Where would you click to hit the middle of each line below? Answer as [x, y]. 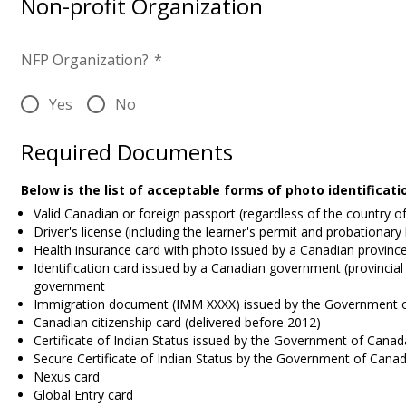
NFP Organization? [86, 59]
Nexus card [66, 376]
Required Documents [126, 151]
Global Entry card [83, 394]
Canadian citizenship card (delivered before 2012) [177, 322]
